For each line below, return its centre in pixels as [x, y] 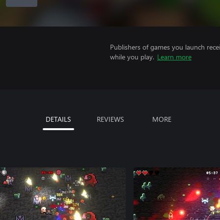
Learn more [174, 57]
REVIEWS [110, 119]
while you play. [132, 57]
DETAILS [58, 119]
